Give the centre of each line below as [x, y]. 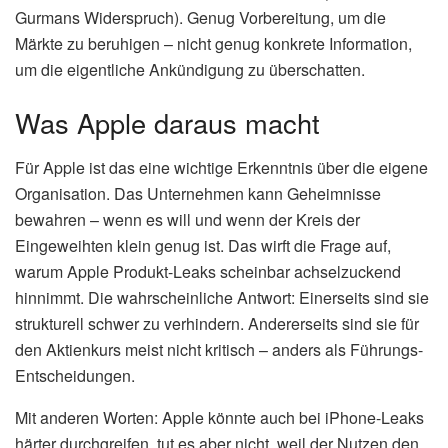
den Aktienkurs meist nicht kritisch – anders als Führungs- [219, 349]
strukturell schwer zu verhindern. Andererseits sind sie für [217, 323]
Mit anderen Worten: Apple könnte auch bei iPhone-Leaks [219, 417]
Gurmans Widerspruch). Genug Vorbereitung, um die [200, 17]
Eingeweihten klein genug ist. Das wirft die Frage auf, [203, 245]
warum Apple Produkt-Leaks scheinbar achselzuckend [208, 271]
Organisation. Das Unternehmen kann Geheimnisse [198, 193]
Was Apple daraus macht [167, 123]
